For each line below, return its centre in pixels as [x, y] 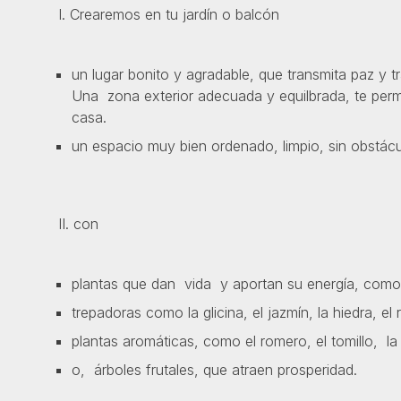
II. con [67, 224]
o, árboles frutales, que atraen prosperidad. [214, 370]
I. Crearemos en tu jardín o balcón [158, 14]
